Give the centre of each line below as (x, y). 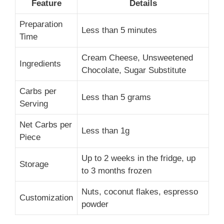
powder (95, 204)
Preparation (41, 24)
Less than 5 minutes (119, 30)
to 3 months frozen (116, 171)
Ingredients (40, 64)
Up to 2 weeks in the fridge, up (138, 158)
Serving (34, 104)
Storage (34, 164)
